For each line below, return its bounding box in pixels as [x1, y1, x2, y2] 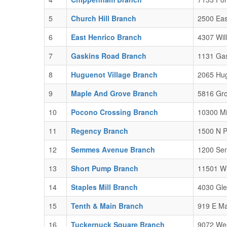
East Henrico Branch [71, 32, 142, 42]
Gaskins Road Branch [71, 51, 146, 61]
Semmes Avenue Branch [71, 144, 155, 155]
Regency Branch [71, 126, 128, 136]
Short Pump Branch [71, 163, 138, 173]
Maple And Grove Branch [71, 88, 158, 98]
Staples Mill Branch [71, 182, 138, 192]
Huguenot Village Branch [71, 69, 158, 80]
